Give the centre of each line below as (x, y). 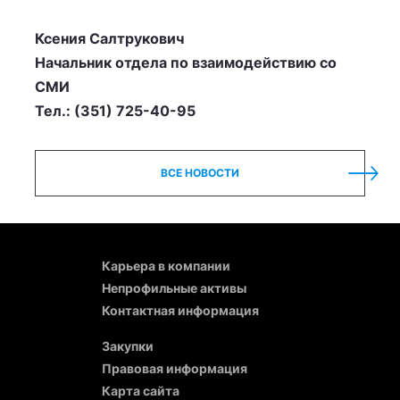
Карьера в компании (166, 266)
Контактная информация (180, 310)
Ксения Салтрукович (109, 38)
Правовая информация (175, 368)
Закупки (128, 346)
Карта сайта (141, 391)
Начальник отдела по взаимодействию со (186, 62)
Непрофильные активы (174, 288)
